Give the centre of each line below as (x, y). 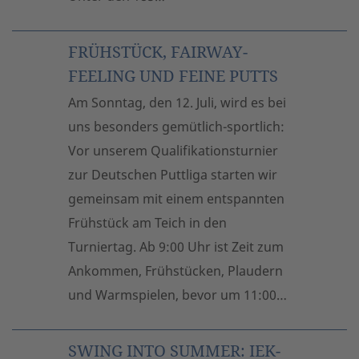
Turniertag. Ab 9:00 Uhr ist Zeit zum (176, 247)
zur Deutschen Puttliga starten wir (173, 175)
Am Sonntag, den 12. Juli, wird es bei (177, 103)
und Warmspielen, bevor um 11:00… (177, 295)
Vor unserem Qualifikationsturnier (173, 151)
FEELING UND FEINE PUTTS (173, 75)
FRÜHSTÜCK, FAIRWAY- (158, 51)
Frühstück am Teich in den (147, 223)
